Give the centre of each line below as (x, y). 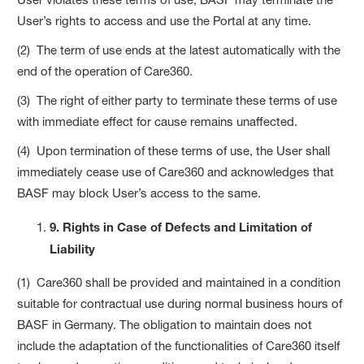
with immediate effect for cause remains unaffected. (158, 121)
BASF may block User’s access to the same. (139, 193)
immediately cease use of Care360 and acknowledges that (176, 171)
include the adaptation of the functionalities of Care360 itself (179, 345)
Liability (73, 248)
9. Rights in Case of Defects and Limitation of (181, 226)
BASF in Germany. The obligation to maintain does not (165, 324)
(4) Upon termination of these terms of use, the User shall (174, 150)
